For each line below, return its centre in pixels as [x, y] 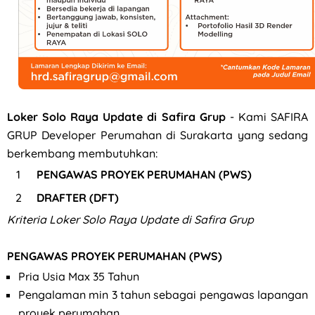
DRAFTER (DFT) [77, 197]
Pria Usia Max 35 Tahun [79, 276]
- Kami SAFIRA [269, 116]
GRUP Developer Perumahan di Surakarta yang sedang [157, 135]
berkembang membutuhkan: [82, 153]
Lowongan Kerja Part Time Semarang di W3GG [148, 25]
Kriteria [28, 219]
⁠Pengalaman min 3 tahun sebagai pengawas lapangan [163, 294]
